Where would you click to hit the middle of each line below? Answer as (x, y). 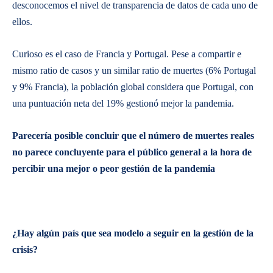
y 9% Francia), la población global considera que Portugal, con (133, 87)
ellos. (22, 22)
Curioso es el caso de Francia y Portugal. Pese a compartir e (127, 54)
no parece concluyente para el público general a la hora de (132, 152)
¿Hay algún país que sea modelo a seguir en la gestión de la (133, 233)
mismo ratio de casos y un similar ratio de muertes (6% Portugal (134, 70)
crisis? (26, 250)
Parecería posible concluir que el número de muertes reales (133, 136)
